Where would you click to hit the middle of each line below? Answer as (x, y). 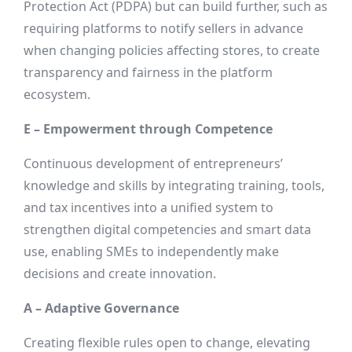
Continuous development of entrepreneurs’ (153, 164)
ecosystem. (57, 95)
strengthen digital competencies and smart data (167, 230)
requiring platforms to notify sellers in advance (163, 29)
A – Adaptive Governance (101, 308)
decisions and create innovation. (120, 274)
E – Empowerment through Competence (148, 129)
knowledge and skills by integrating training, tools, (174, 186)
